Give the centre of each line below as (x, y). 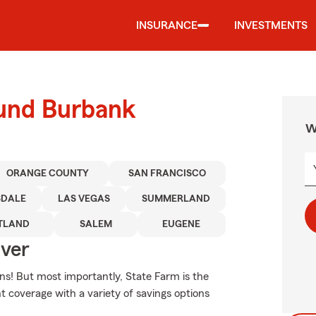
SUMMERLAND (176, 199)
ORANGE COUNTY (48, 174)
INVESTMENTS (271, 25)
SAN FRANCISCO (167, 174)
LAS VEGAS (84, 199)
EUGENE (182, 224)
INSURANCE (167, 25)
